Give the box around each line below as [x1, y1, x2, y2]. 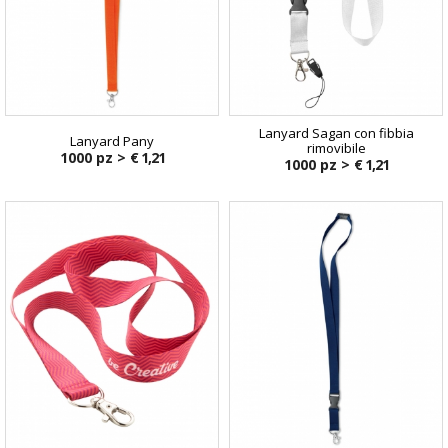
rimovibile [306, 138, 366, 157]
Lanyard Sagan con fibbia [258, 123, 414, 142]
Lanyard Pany [70, 131, 154, 150]
